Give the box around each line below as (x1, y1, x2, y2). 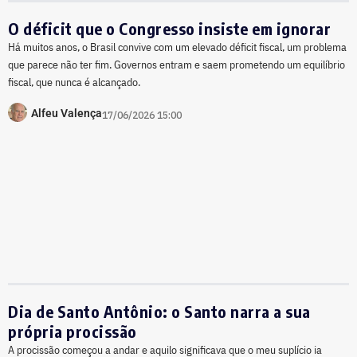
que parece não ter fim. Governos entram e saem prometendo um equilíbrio (8, 57, 345, 73)
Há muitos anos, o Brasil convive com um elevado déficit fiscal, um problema (8, 40, 347, 55)
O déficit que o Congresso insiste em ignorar (8, 18, 331, 39)
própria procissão (8, 320, 137, 341)
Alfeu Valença (31, 106, 102, 120)
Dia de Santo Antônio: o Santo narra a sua (8, 300, 311, 321)
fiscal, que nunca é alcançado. (8, 75, 140, 90)
